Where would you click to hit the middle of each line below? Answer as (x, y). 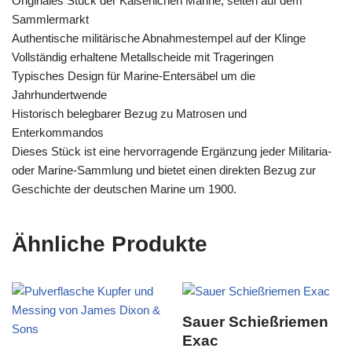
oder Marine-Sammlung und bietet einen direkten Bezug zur (164, 170)
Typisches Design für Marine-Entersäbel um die (134, 76)
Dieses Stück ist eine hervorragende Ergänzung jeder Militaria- (172, 152)
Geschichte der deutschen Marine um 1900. (124, 189)
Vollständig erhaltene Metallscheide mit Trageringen (143, 57)
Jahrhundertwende (59, 95)
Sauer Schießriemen (256, 322)
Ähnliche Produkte (110, 244)
